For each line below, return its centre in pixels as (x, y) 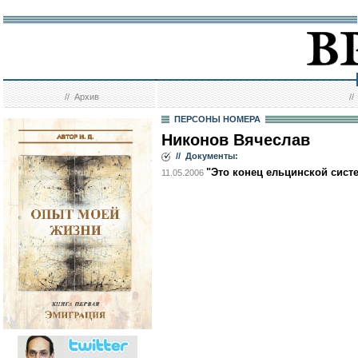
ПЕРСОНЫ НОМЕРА (217, 119)
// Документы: (205, 156)
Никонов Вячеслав (236, 140)
